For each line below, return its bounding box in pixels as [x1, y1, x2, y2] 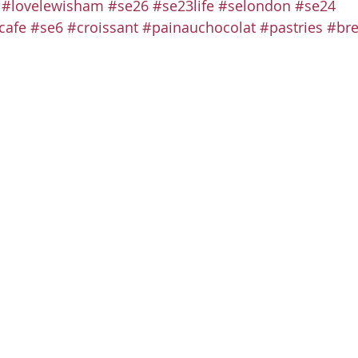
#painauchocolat [142, 18, 256, 37]
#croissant [67, 18, 138, 37]
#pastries [260, 18, 323, 37]
